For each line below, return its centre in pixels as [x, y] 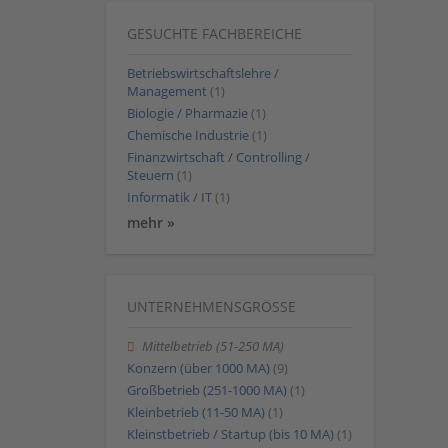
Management [167, 91]
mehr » [151, 222]
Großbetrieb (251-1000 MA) [207, 391]
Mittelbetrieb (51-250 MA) [213, 346]
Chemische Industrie [188, 136]
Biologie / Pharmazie [187, 113]
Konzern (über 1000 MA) [198, 368]
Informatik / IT [169, 198]
